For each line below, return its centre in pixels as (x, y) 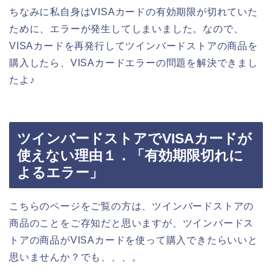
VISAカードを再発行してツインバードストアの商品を (134, 46)
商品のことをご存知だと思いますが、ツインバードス (132, 223)
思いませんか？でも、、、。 (76, 257)
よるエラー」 (60, 172)
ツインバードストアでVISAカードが (134, 138)
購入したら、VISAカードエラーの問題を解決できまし (134, 63)
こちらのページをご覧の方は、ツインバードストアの (132, 206)
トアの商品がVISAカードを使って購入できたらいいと (134, 240)
